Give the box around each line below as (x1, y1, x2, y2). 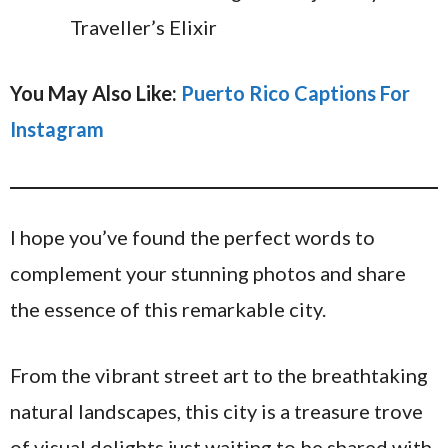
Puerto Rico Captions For (181, 81, 410, 106)
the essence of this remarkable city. (10, 297, 326, 322)
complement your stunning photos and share (10, 261, 406, 286)
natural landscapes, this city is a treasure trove (10, 399, 423, 424)
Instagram (10, 117, 104, 142)
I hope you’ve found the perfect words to (10, 225, 375, 250)
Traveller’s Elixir (70, 15, 217, 40)
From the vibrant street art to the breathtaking (10, 363, 428, 388)
